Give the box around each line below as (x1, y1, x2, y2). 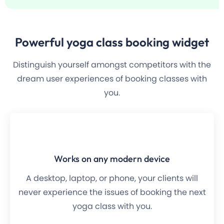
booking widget (125, 34, 209, 50)
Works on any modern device (54, 153, 170, 165)
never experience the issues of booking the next (18, 186, 206, 198)
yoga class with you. (72, 200, 152, 212)
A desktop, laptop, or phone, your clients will (26, 172, 198, 184)
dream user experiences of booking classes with (17, 73, 207, 85)
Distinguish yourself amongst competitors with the (13, 59, 211, 71)
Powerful (15, 34, 66, 50)
